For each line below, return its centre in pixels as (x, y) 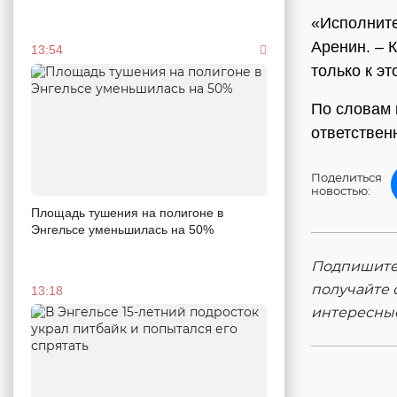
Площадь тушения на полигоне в (127, 213)
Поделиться (346, 177)
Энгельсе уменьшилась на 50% (122, 230)
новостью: (341, 191)
